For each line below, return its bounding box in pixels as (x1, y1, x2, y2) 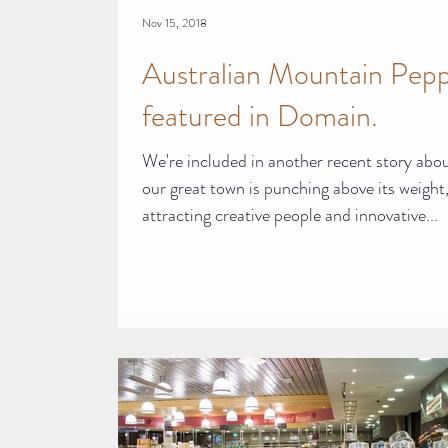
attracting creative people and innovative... (142, 201, 438, 228)
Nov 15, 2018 (142, 13, 207, 32)
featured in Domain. (142, 94, 378, 137)
